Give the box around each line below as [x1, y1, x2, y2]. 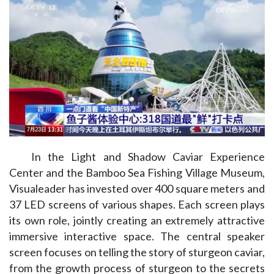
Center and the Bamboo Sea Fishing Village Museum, [9, 165, 265, 179]
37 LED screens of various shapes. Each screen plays [9, 197, 265, 211]
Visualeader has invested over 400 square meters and [9, 181, 265, 195]
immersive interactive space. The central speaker [9, 229, 265, 243]
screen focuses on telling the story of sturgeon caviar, [9, 245, 265, 259]
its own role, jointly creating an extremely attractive [9, 213, 265, 227]
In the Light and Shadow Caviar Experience [31, 149, 265, 163]
